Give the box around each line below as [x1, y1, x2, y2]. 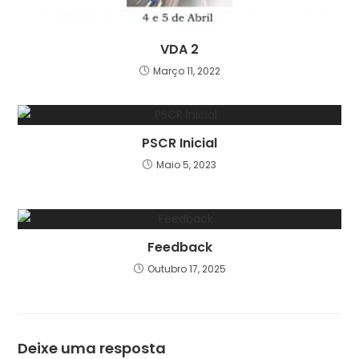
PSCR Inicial [142, 134, 217, 153]
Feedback [147, 238, 212, 257]
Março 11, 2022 [152, 64, 220, 79]
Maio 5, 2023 [156, 158, 216, 172]
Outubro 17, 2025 [147, 262, 226, 276]
